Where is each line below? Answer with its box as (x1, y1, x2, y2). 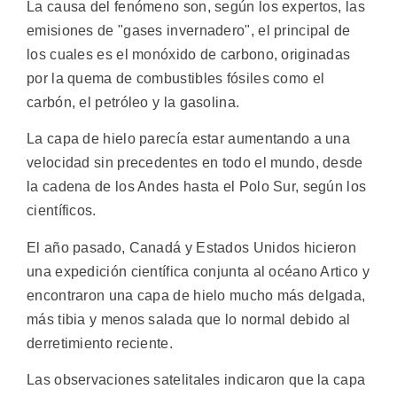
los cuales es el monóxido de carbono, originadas (27, 46, 351, 62)
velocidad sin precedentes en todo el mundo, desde (27, 155, 363, 171)
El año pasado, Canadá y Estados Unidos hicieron (27, 239, 357, 255)
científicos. (27, 203, 97, 219)
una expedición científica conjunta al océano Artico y (27, 263, 370, 279)
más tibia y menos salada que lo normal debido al (27, 311, 351, 327)
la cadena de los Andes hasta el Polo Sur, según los (27, 179, 367, 195)
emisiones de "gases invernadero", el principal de (27, 22, 351, 38)
